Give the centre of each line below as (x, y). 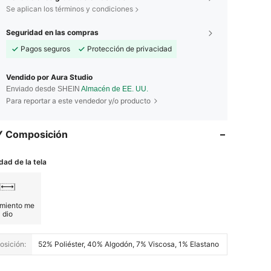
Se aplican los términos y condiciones (70, 9)
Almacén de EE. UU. (115, 89)
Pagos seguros (45, 49)
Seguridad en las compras (52, 33)
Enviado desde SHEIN (44, 89)
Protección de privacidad (129, 49)
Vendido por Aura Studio (49, 77)
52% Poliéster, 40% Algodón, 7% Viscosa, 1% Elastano (129, 244)
